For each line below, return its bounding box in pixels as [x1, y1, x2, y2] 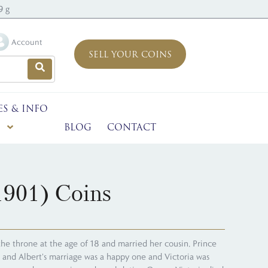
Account [11, 36, 42, 47]
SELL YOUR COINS [89, 48, 172, 62]
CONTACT [106, 120, 156, 134]
